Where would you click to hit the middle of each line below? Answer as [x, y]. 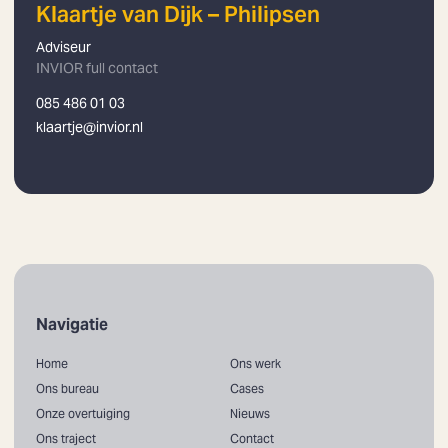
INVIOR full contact [96, 67]
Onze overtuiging [82, 414]
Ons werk [255, 364]
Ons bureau [67, 389]
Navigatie [71, 323]
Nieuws [249, 414]
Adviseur [63, 46]
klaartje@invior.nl [89, 127]
